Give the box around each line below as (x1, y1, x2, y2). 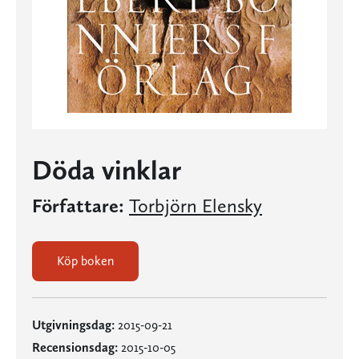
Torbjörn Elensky (129, 194, 262, 217)
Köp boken (57, 253, 114, 268)
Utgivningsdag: (32, 317, 115, 333)
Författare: (32, 194, 124, 217)
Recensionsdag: (32, 340, 118, 355)
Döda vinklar (32, 154, 181, 186)
